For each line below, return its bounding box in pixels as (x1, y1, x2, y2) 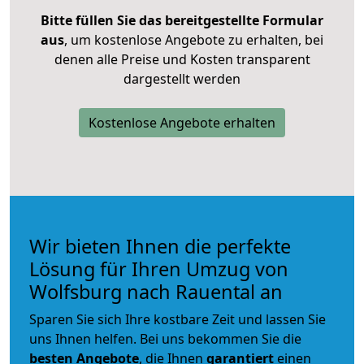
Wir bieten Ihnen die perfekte (29, 232, 291, 259)
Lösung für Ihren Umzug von (29, 255, 288, 282)
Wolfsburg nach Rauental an (29, 278, 283, 305)
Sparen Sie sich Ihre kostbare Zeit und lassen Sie (29, 310, 326, 328)
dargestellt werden (123, 69, 240, 88)
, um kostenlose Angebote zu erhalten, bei (64, 30, 323, 49)
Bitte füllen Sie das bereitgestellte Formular (41, 11, 323, 29)
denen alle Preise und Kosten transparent (54, 50, 310, 68)
